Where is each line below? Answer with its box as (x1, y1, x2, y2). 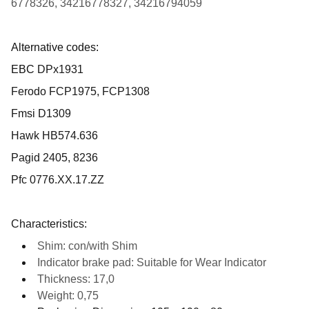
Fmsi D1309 (11, 108, 71, 119)
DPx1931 (37, 63, 83, 75)
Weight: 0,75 (37, 290, 99, 301)
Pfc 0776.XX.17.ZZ (11, 174, 104, 186)
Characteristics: (11, 218, 87, 230)
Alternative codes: (11, 41, 99, 53)
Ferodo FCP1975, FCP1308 (11, 86, 150, 97)
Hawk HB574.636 (11, 130, 98, 141)
